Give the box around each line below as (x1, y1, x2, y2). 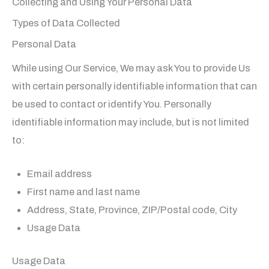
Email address (26, 169, 92, 180)
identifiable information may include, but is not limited (12, 116, 249, 127)
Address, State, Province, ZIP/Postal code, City (26, 205, 237, 216)
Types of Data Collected (12, 17, 120, 28)
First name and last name (26, 187, 140, 198)
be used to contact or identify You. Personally (12, 98, 211, 109)
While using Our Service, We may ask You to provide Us (12, 62, 250, 73)
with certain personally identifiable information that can (12, 80, 257, 91)
